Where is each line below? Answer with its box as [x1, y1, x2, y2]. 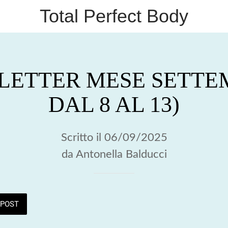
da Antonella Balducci [61, 149, 167, 160]
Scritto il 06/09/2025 [61, 132, 167, 144]
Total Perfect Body [40, 6, 188, 26]
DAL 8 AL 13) [48, 92, 180, 117]
